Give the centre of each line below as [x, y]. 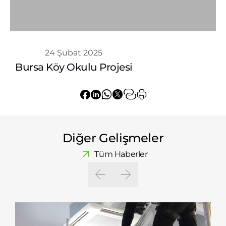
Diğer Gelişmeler [113, 138]
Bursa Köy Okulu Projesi [74, 67]
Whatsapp [49, 34]
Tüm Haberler [121, 154]
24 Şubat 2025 [74, 53]
